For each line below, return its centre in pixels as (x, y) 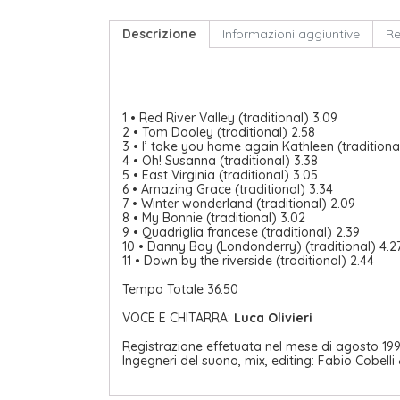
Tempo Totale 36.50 (180, 290)
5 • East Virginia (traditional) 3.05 (220, 175)
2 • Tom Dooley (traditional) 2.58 (219, 133)
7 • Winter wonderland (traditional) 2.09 (239, 204)
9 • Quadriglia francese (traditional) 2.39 (241, 233)
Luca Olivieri (273, 318)
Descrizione (159, 34)
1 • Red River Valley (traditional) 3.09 (230, 118)
